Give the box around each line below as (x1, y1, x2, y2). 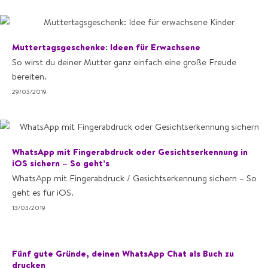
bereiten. (12, 71, 47, 82)
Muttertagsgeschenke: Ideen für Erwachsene (12, 41, 200, 53)
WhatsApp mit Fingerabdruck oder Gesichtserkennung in (12, 146, 248, 157)
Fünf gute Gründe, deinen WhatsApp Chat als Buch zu (12, 248, 234, 259)
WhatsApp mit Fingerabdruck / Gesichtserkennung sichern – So (12, 172, 257, 184)
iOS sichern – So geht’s (12, 157, 109, 169)
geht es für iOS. (12, 187, 74, 198)
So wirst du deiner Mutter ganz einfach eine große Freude (12, 56, 236, 68)
